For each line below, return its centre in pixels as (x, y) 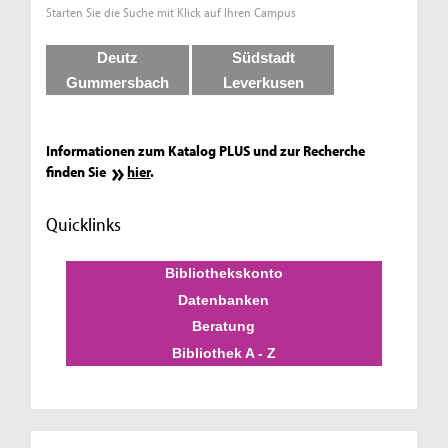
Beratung (224, 326)
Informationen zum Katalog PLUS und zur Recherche (206, 150)
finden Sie (78, 171)
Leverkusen (263, 83)
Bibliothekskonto (223, 273)
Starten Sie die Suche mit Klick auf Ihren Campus (171, 12)
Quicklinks (84, 223)
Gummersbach (118, 83)
